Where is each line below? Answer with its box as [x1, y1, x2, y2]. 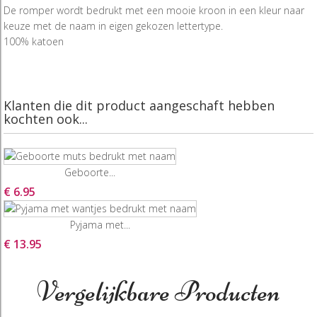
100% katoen [4, 34, 64, 48]
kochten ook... [4, 110, 88, 127]
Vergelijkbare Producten [37, 275, 280, 309]
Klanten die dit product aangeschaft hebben [4, 96, 275, 114]
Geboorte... [64, 165, 115, 179]
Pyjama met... [70, 218, 130, 232]
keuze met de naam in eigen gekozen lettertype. [4, 18, 226, 33]
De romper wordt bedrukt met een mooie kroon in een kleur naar [4, 3, 304, 17]
